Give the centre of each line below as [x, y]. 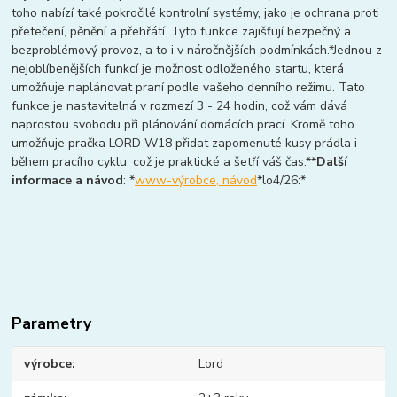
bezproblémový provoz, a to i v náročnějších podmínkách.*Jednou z [197, 51]
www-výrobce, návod [196, 181]
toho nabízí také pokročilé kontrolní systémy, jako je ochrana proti [196, 13]
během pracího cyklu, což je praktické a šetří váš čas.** [164, 162]
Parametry [52, 324]
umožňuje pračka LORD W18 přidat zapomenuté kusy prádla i [185, 144]
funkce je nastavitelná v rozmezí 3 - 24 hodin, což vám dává [180, 106]
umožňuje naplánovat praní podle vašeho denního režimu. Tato [189, 88]
